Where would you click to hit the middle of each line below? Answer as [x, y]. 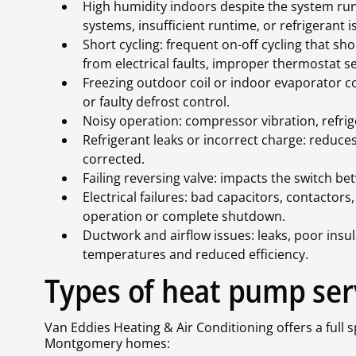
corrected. [114, 159]
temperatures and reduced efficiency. [195, 255]
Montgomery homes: [107, 344]
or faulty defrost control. [156, 102]
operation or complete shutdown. [184, 217]
